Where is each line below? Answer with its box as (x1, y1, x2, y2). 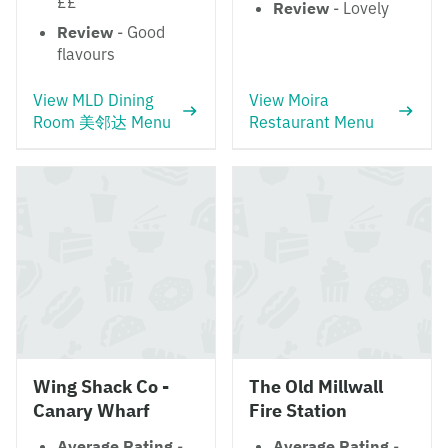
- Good (113, 22, 165, 42)
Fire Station (249, 399, 347, 422)
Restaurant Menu (249, 112, 374, 132)
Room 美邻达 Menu (33, 112, 171, 132)
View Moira (249, 90, 329, 110)
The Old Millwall (249, 375, 383, 398)
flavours (57, 44, 115, 64)
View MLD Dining (33, 90, 153, 110)
